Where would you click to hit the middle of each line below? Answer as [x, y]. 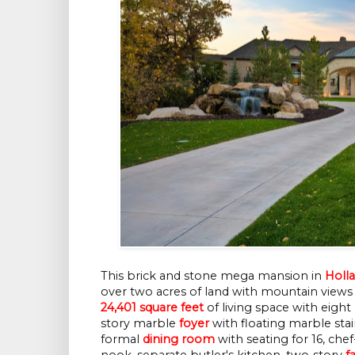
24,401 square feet [152, 307]
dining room [179, 339]
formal [122, 339]
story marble [140, 323]
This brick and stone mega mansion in [213, 275]
